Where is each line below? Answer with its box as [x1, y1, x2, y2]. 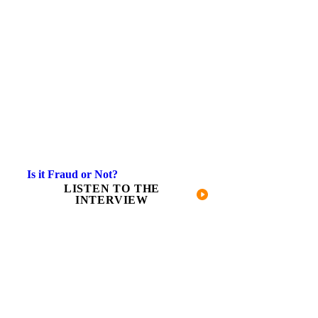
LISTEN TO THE [63, 182, 160, 194]
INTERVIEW [75, 193, 149, 206]
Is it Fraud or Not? [27, 168, 118, 180]
